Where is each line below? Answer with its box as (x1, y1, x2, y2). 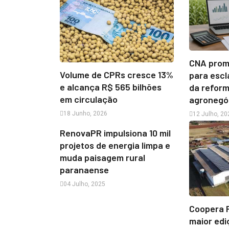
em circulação (60, 93, 118, 105)
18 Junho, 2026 (63, 109, 107, 117)
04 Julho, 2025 (63, 180, 105, 188)
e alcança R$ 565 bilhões (60, 81, 162, 93)
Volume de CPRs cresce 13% (60, 68, 173, 80)
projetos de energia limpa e (60, 139, 170, 151)
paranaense (60, 164, 109, 175)
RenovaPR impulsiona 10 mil (60, 127, 171, 139)
